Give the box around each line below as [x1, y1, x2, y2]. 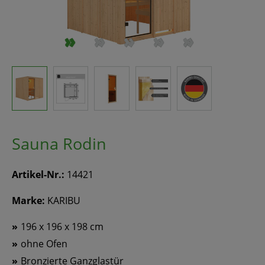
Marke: [12, 194, 47, 208]
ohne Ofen [21, 237, 67, 251]
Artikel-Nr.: [12, 168, 67, 182]
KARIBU [47, 194, 80, 208]
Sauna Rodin [12, 132, 106, 155]
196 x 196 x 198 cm [21, 220, 104, 234]
